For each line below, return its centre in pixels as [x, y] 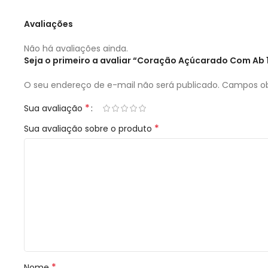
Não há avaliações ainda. [76, 49]
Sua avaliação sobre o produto [89, 129]
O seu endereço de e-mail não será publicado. [122, 85]
